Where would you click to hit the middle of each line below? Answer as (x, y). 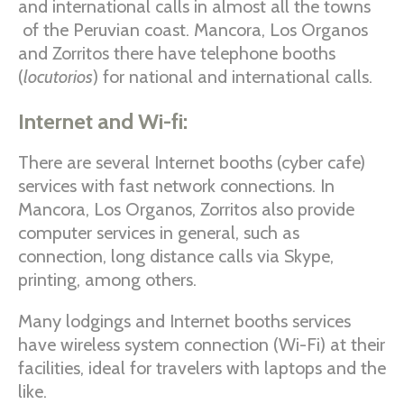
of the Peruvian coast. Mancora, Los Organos (193, 30)
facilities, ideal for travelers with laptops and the (202, 368)
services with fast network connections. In (176, 186)
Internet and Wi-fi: (103, 121)
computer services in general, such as (159, 233)
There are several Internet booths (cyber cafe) (192, 162)
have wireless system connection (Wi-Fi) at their (202, 344)
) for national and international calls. (233, 77)
